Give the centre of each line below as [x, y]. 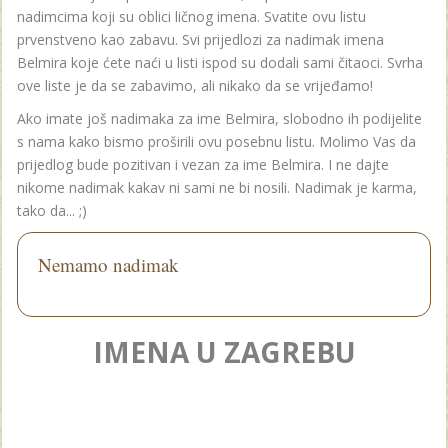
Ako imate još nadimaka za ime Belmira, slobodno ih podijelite [219, 118]
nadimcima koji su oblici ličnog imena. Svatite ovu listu [191, 16]
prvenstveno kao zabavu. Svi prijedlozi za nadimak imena [200, 39]
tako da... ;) [52, 210]
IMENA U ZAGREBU [224, 351]
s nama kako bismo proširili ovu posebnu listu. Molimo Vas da [216, 141]
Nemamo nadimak [108, 264]
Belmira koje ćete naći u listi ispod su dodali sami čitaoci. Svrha [220, 62]
